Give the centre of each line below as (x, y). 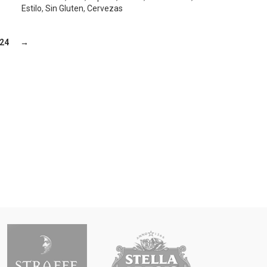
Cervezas (105, 8)
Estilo (32, 8)
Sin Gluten (65, 8)
